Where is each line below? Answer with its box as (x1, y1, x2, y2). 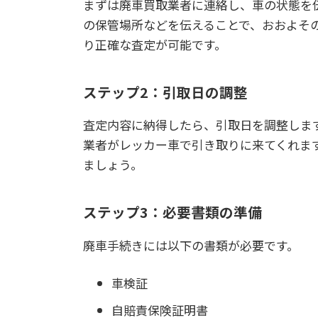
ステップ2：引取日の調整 (83, 81, 248, 102)
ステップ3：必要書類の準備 (83, 202, 262, 223)
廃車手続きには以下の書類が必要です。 (83, 236, 299, 254)
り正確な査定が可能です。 (83, 35, 226, 53)
